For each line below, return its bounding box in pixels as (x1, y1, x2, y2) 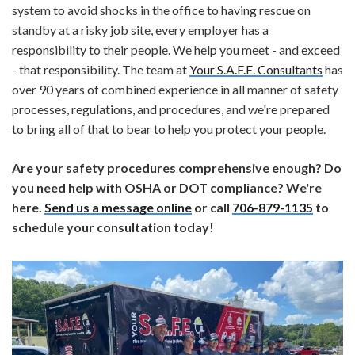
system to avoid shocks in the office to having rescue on (12, 2, 311, 18)
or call (192, 200, 232, 216)
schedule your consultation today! (12, 219, 214, 235)
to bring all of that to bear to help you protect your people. (12, 121, 328, 137)
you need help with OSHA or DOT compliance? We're (12, 180, 322, 196)
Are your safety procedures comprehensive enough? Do (12, 160, 342, 176)
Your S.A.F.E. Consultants (189, 62, 323, 78)
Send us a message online (44, 200, 192, 216)
